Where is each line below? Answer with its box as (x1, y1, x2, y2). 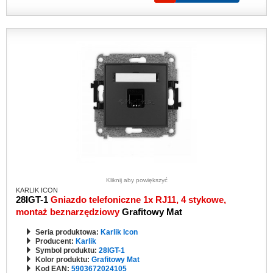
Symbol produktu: (35, 246, 99, 255)
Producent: (35, 237, 76, 246)
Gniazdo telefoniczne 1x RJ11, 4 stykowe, (51, 194, 226, 205)
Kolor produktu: (35, 255, 91, 264)
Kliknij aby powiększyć (105, 177, 168, 183)
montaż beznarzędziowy (16, 207, 122, 217)
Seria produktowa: (35, 228, 101, 236)
